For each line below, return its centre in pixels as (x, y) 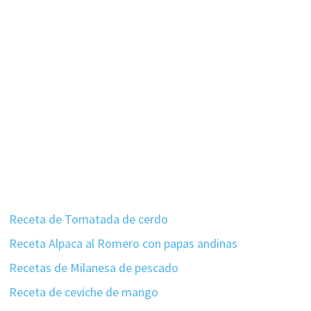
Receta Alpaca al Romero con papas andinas (124, 243)
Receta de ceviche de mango (84, 292)
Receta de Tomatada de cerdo (89, 219)
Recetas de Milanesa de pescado (94, 267)
